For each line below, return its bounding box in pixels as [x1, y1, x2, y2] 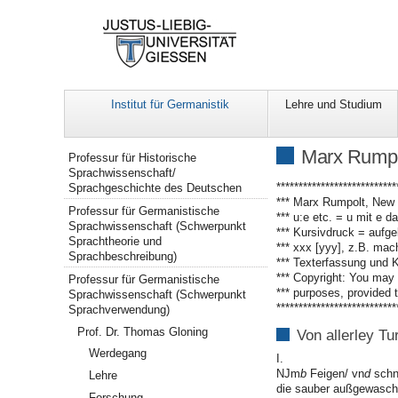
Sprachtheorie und [68, 235, 163, 249]
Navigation [63, 146, 122, 159]
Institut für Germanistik [111, 98, 229, 112]
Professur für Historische [68, 151, 197, 165]
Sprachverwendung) [68, 302, 171, 316]
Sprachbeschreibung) [68, 250, 178, 264]
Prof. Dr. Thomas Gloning [77, 324, 209, 338]
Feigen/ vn [306, 367, 364, 381]
